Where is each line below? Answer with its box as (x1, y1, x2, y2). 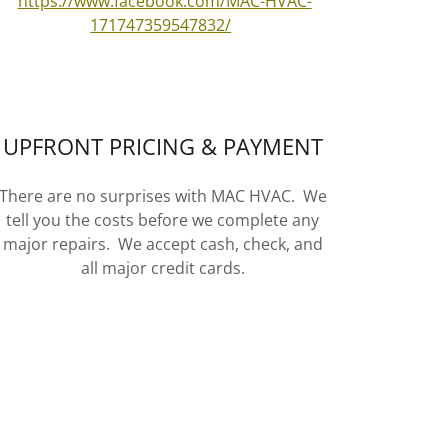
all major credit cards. (80, 257, 245, 279)
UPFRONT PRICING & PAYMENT (2, 131, 323, 161)
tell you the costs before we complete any (6, 209, 320, 231)
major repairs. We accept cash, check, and (2, 233, 323, 255)
